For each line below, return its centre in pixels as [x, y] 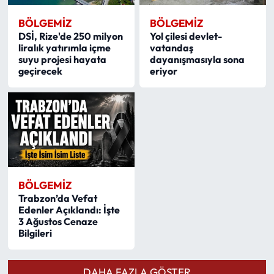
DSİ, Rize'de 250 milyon [70, 36]
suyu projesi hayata [62, 59]
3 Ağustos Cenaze [58, 221]
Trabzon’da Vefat [57, 198]
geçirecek [40, 71]
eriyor [164, 71]
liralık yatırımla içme [64, 47]
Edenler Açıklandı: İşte [69, 209]
